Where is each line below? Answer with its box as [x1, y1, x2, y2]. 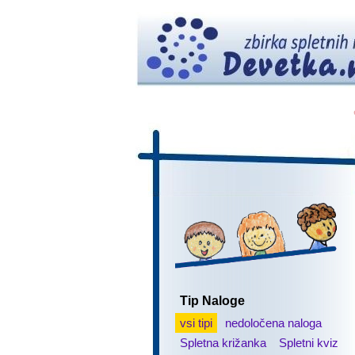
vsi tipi [179, 316, 212, 330]
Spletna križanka [179, 336, 266, 349]
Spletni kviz [278, 336, 338, 349]
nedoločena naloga [224, 316, 322, 330]
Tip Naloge [179, 294, 245, 307]
